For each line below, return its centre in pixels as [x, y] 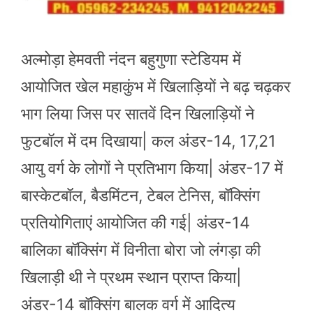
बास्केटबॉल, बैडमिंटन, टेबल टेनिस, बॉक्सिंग [140, 195]
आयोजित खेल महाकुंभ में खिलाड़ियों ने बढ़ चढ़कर [156, 86]
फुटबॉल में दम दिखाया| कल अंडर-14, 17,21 [148, 141]
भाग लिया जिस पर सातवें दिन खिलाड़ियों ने [138, 114]
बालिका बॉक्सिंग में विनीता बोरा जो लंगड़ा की [141, 250]
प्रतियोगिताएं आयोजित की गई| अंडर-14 [136, 223]
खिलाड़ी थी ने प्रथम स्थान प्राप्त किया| [131, 277]
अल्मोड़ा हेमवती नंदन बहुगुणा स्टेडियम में [131, 59]
